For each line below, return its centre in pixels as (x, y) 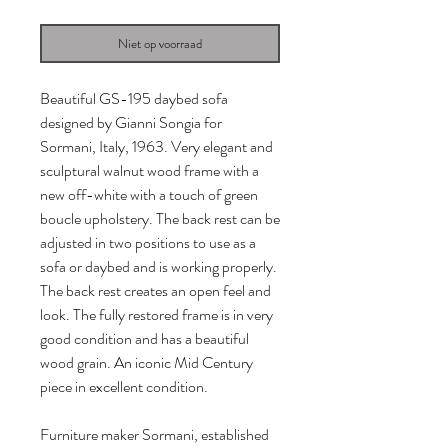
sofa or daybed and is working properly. (158, 267)
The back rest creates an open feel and (155, 291)
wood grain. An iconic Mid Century (146, 363)
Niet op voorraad (160, 44)
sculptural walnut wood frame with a (149, 171)
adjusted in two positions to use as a (148, 243)
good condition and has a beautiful (144, 339)
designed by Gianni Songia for (131, 123)
